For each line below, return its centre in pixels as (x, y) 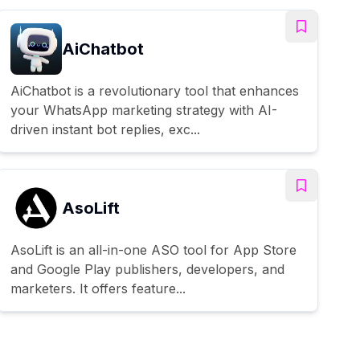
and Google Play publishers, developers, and (147, 269)
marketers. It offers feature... (98, 288)
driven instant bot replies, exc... (105, 129)
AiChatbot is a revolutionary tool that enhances (155, 90)
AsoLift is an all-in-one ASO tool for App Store (153, 250)
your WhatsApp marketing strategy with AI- (144, 110)
